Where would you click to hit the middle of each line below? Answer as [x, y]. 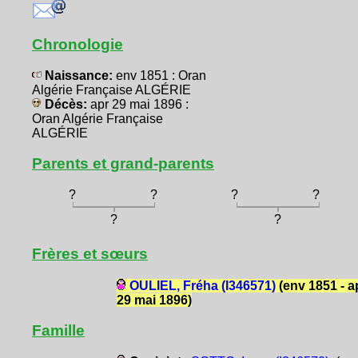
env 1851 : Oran [161, 76]
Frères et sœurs [90, 254]
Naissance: [79, 76]
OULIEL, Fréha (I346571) [202, 285]
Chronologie [78, 45]
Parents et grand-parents [123, 164]
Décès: [66, 105]
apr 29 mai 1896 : [139, 105]
